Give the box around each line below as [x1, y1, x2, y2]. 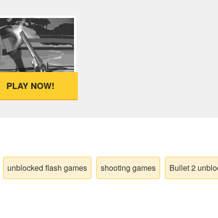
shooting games [101, 162, 156, 173]
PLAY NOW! [6, 79, 54, 92]
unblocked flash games [7, 162, 87, 173]
